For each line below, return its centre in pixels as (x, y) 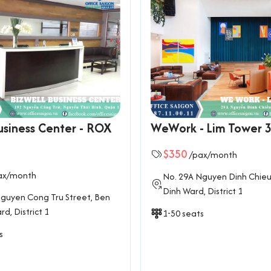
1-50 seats (183, 214)
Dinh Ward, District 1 (203, 191)
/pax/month (213, 154)
